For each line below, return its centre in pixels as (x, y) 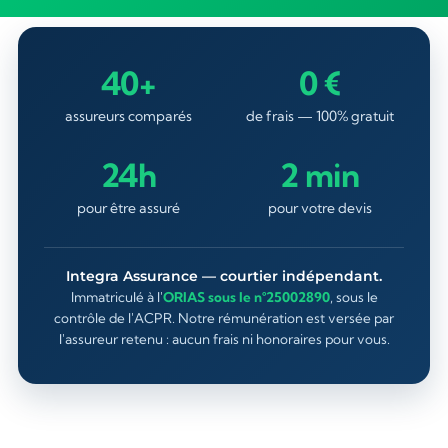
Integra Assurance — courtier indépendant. (224, 276)
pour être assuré (128, 208)
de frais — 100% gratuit (319, 116)
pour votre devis (319, 208)
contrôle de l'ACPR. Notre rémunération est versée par (224, 318)
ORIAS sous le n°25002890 (246, 297)
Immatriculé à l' (116, 297)
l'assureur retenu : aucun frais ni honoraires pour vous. (224, 339)
